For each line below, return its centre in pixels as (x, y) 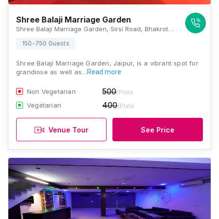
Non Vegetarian (51, 91)
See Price (158, 130)
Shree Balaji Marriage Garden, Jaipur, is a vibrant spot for (107, 63)
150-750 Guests (46, 43)
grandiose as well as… (52, 72)
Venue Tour (68, 130)
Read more (104, 72)
